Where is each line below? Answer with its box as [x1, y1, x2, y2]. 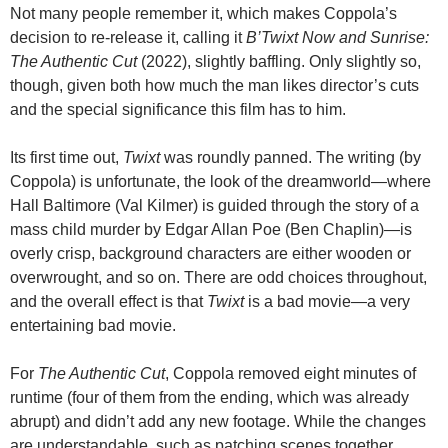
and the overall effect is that [10, 292, 207, 310]
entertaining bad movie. [10, 316, 176, 334]
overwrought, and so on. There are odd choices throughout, [10, 268, 427, 286]
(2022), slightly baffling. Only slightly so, [141, 52, 421, 70]
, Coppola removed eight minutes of [165, 364, 416, 382]
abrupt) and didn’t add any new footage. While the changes [10, 412, 426, 430]
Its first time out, [10, 148, 123, 166]
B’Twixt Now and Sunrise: [246, 28, 429, 46]
